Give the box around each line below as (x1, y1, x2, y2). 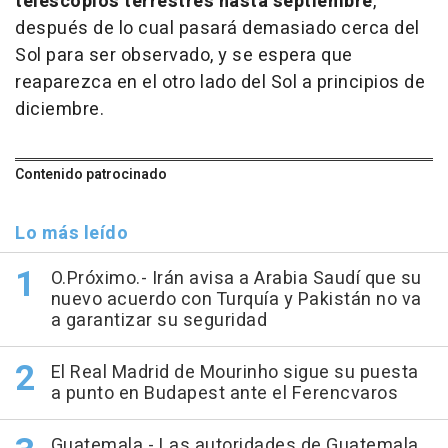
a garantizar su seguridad (50, 306, 267, 334)
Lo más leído (15, 219, 128, 247)
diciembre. (15, 95, 104, 123)
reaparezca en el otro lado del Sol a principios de (15, 68, 425, 96)
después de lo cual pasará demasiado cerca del (15, 14, 420, 42)
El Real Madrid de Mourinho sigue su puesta (50, 358, 419, 386)
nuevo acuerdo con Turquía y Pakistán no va (50, 285, 422, 313)
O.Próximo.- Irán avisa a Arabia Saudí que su (50, 264, 422, 292)
